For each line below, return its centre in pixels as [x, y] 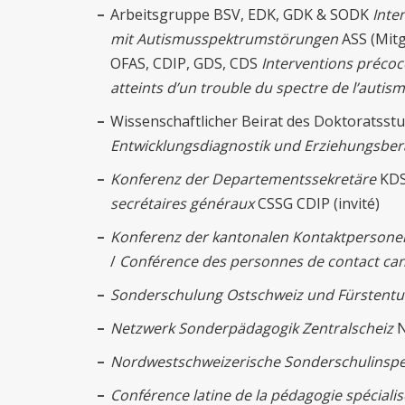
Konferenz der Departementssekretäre [243, 179]
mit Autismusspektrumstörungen [224, 39]
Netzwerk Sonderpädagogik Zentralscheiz [252, 329]
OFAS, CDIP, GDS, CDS [186, 64]
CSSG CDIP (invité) [319, 204]
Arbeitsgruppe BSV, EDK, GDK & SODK [241, 15]
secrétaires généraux [182, 204]
